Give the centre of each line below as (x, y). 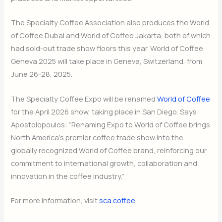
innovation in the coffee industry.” (68, 176)
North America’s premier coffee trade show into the (97, 137)
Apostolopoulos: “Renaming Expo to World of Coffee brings (111, 124)
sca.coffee (117, 200)
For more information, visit (55, 200)
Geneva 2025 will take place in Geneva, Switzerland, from (107, 61)
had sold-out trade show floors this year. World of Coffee (107, 48)
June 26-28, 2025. (42, 74)
